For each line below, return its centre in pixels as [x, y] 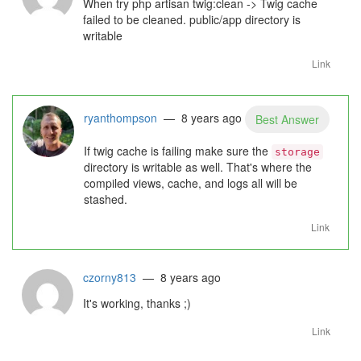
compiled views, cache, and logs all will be [191, 183]
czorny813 [110, 277]
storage [297, 152]
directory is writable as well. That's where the [198, 167]
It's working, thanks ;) [137, 303]
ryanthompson [120, 117]
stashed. [106, 199]
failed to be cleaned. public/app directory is [192, 19]
